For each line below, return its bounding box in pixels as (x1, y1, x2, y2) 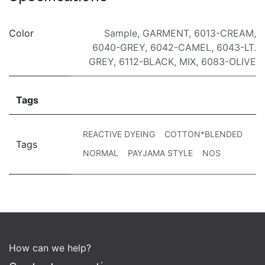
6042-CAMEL (150, 41, 211, 53)
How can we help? (9, 241, 91, 254)
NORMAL (82, 147, 118, 158)
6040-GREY (92, 41, 145, 53)
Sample (104, 27, 137, 39)
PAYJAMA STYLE (127, 147, 193, 158)
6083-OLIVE (201, 55, 256, 67)
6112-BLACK (119, 55, 174, 67)
